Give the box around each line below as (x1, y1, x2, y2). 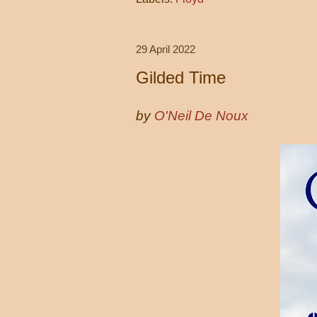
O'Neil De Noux (154, 108, 248, 123)
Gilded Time (136, 68, 226, 87)
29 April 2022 (136, 42, 195, 55)
